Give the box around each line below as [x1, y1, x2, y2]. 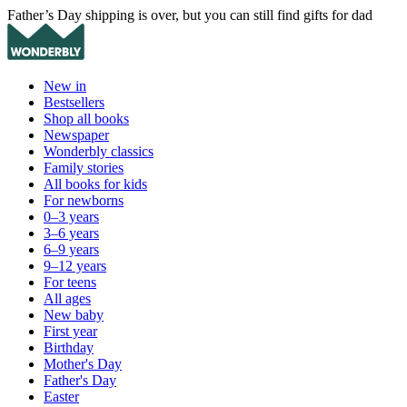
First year [44, 323, 97, 339]
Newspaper [44, 127, 109, 143]
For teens [44, 274, 96, 290]
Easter [44, 389, 79, 404]
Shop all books [44, 111, 129, 126]
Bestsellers [44, 94, 104, 110]
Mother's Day [44, 356, 122, 372]
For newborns [44, 193, 124, 208]
